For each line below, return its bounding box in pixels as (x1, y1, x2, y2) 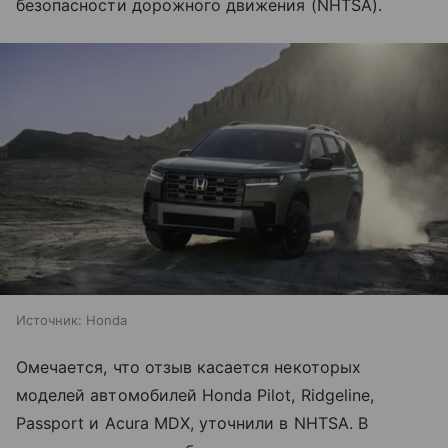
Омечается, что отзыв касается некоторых (16, 357, 361, 378)
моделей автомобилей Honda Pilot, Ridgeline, (16, 385, 375, 406)
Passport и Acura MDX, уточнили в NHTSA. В (16, 413, 368, 434)
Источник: (16, 312, 82, 329)
